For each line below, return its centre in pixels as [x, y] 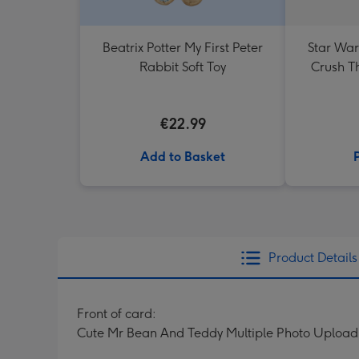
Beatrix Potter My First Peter [183, 48]
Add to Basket [183, 157]
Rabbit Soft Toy [183, 67]
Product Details [313, 258]
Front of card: [117, 314]
